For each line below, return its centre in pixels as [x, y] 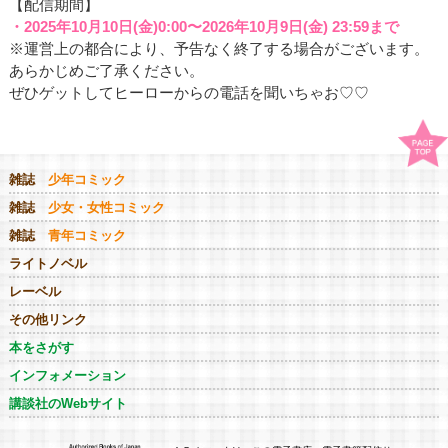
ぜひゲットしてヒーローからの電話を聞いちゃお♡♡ [188, 92]
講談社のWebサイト [67, 403]
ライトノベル [47, 263]
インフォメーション [67, 375]
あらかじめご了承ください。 [106, 70]
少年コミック [86, 179]
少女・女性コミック [106, 207]
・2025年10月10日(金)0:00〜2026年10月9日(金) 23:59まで [203, 26]
